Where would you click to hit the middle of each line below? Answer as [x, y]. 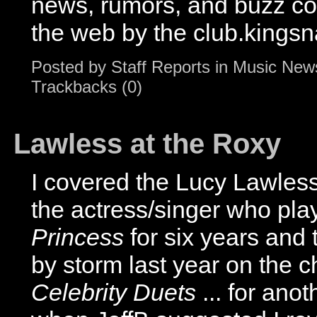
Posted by [71, 67]
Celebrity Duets [114, 292]
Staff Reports [161, 67]
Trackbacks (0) [87, 87]
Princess [77, 237]
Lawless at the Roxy [147, 144]
